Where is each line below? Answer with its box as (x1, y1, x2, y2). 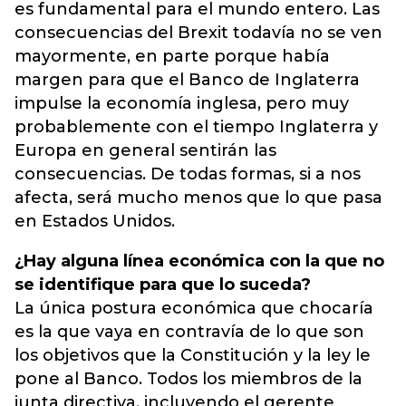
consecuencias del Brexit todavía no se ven (14, 23, 382, 43)
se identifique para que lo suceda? (14, 275, 311, 295)
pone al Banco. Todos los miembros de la (14, 369, 362, 389)
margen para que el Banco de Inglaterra (14, 70, 360, 90)
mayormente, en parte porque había (14, 46, 330, 66)
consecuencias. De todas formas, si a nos (14, 164, 361, 184)
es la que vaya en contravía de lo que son (14, 322, 364, 342)
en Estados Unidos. (14, 211, 175, 231)
